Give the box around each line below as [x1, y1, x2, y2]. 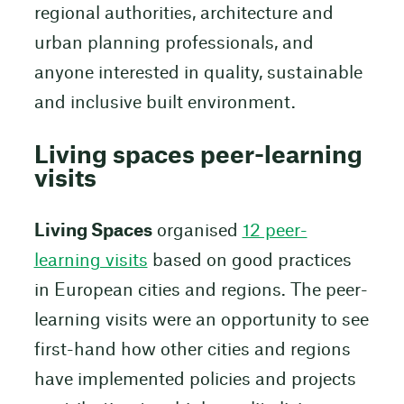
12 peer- [242, 222, 308, 240]
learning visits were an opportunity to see [33, 311, 369, 329]
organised [151, 222, 243, 240]
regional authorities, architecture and [33, 5, 334, 23]
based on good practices [147, 252, 352, 270]
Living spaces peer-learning [33, 143, 363, 168]
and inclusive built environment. [33, 95, 296, 113]
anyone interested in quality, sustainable [33, 65, 363, 83]
